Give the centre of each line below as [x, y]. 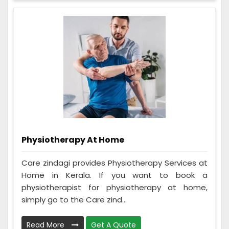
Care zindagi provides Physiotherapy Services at [114, 163]
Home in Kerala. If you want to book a [114, 175]
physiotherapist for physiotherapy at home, [114, 188]
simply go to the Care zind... [74, 200]
